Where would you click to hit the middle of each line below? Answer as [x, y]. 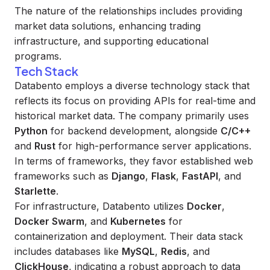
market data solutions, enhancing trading [108, 26]
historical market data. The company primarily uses [132, 116]
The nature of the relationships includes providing [128, 11]
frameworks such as [63, 176]
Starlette [35, 191]
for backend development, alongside [134, 131]
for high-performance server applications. [153, 146]
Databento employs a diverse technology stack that [132, 86]
